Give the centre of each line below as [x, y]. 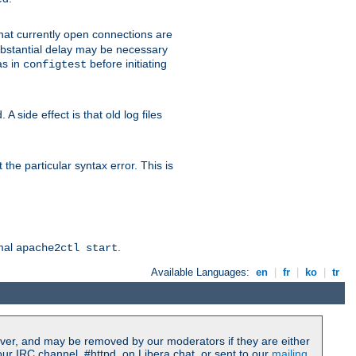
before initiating [127, 64]
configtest [55, 65]
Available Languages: [202, 273]
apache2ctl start [67, 248]
